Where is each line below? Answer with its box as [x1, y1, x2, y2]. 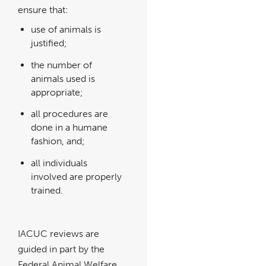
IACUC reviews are [18, 228, 99, 240]
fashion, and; [31, 135, 85, 147]
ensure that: [18, 4, 68, 16]
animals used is [31, 72, 95, 84]
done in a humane [31, 122, 107, 134]
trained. [31, 184, 63, 196]
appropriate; [31, 86, 83, 98]
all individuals [31, 157, 87, 169]
